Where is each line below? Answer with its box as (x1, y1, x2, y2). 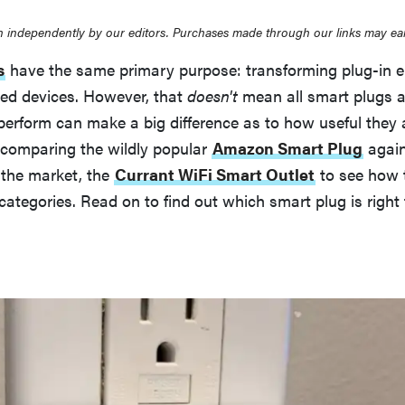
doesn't (187, 83, 238, 107)
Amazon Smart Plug (212, 136, 363, 159)
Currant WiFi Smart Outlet (115, 162, 315, 185)
